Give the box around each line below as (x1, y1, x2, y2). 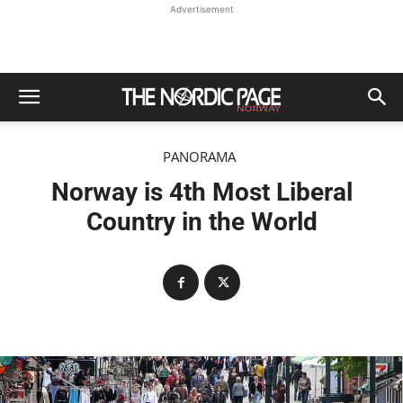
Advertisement (169, 4, 234, 14)
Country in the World (85, 207, 318, 237)
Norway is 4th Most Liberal (50, 177, 353, 208)
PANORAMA (163, 148, 236, 166)
